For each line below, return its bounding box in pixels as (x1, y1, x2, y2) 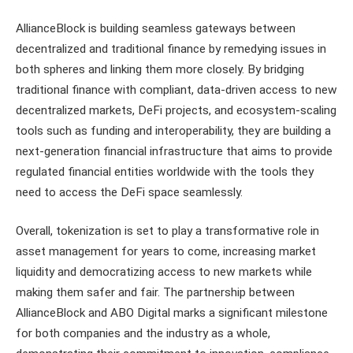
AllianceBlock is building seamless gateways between (16, 20, 295, 35)
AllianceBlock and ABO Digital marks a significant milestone (16, 306, 328, 321)
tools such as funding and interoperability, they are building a (16, 123, 331, 138)
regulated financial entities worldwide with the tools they (16, 164, 314, 179)
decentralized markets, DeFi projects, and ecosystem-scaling (16, 102, 336, 117)
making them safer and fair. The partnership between (16, 285, 295, 300)
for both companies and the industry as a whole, (16, 326, 270, 341)
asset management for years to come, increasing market (16, 244, 316, 259)
